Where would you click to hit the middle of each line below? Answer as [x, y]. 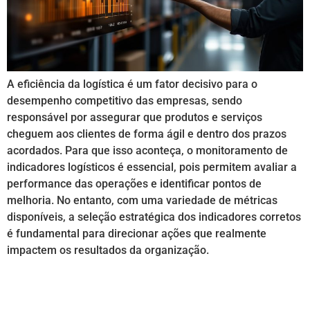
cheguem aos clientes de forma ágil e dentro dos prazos [147, 134]
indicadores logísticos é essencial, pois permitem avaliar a [152, 167]
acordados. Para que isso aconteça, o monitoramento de [147, 151]
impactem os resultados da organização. [108, 250]
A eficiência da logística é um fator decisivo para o [132, 84]
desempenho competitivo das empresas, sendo [125, 101]
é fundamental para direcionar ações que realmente [137, 234]
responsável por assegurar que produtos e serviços [135, 118]
